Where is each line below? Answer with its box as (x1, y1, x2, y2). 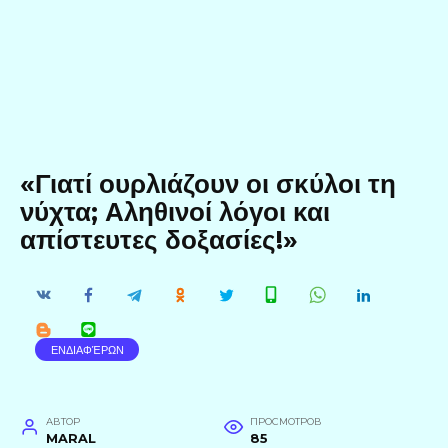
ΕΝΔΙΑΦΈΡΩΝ (50, 342, 124, 357)
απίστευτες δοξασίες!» (20, 224, 298, 256)
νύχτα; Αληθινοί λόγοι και (20, 196, 330, 228)
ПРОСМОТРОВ (249, 415, 322, 427)
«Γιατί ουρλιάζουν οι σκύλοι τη (20, 168, 396, 200)
